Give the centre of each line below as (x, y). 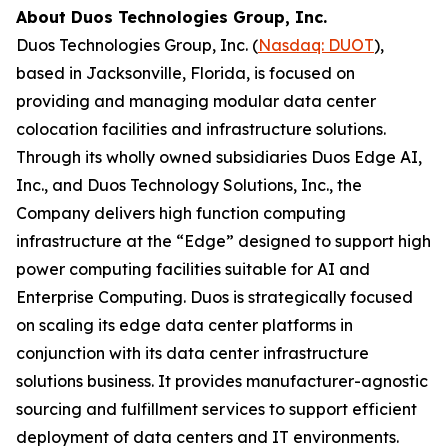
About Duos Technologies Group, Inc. (171, 17)
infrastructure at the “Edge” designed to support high (223, 241)
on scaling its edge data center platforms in (184, 325)
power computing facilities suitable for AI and (193, 269)
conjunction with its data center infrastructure (192, 353)
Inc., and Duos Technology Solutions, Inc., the (189, 185)
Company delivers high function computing (181, 213)
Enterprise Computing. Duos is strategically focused (214, 297)
